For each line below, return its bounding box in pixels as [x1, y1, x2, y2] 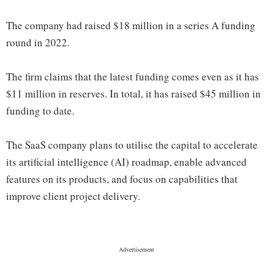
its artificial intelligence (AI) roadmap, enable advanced [6, 155, 247, 169]
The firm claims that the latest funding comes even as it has [6, 69, 259, 84]
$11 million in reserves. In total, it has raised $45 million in [6, 87, 261, 101]
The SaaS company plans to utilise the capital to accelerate [6, 138, 258, 152]
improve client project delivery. [6, 189, 144, 204]
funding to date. [6, 104, 78, 118]
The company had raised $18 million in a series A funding [6, 18, 255, 33]
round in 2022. [6, 35, 73, 50]
